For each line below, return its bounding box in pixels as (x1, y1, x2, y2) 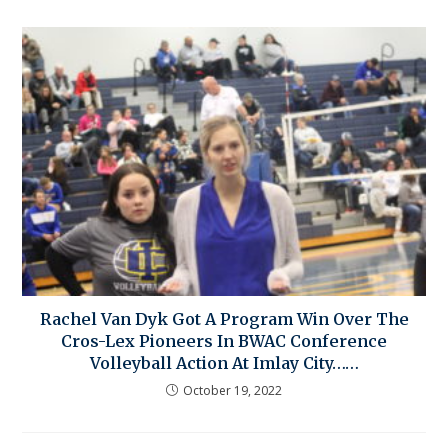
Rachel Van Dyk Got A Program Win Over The (39, 308, 409, 329)
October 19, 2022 (183, 381, 282, 399)
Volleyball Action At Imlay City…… (89, 352, 359, 373)
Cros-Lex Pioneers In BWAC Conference (61, 330, 387, 351)
